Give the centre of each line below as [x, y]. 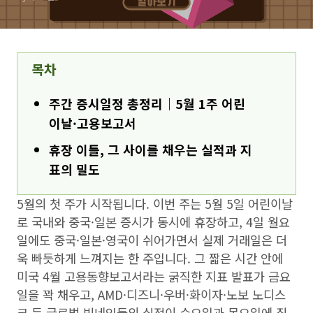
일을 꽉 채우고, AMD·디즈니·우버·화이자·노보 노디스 [151, 294]
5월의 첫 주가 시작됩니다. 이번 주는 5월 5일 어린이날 [155, 204]
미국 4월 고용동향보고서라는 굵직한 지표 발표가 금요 [154, 276]
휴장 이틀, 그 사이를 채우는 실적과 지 [151, 150]
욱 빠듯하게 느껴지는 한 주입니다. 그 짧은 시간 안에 [150, 258]
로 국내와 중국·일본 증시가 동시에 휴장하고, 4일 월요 [153, 222]
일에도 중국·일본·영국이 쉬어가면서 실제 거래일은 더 [152, 240]
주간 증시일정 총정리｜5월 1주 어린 [147, 103]
